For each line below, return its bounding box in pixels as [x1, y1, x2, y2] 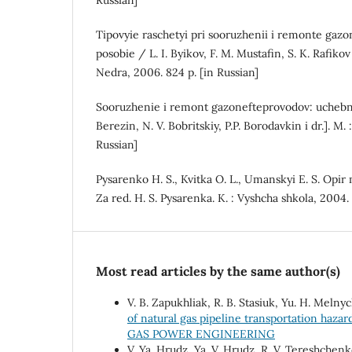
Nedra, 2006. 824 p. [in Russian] [96, 65, 258, 80]
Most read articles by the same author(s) [96, 263, 340, 280]
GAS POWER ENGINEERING [127, 327, 275, 342]
